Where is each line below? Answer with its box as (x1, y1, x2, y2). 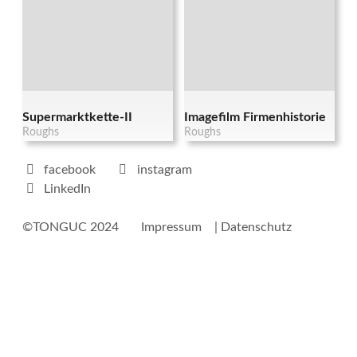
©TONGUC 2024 (22, 221, 129, 234)
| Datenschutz (214, 221, 292, 234)
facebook (44, 163, 96, 177)
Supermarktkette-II (22, 111, 133, 124)
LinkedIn (44, 182, 92, 196)
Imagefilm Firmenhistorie (184, 111, 327, 124)
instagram (136, 163, 192, 177)
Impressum (141, 221, 202, 234)
